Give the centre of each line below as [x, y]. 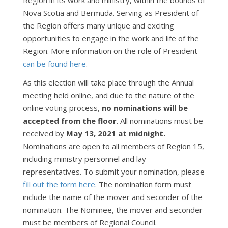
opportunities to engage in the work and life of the [111, 38]
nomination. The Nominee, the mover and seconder [112, 210]
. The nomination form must [143, 184]
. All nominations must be [160, 121]
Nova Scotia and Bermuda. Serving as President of [110, 13]
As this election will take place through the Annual [108, 82]
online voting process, [61, 108]
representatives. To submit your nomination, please [113, 172]
